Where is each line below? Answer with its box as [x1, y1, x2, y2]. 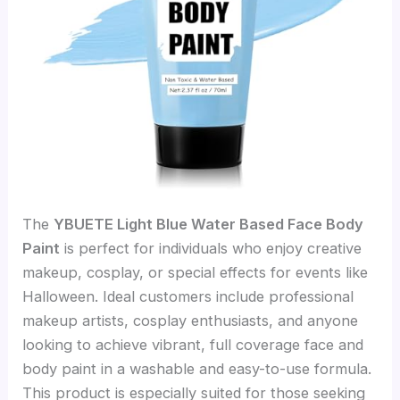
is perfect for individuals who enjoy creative [60, 239, 362, 257]
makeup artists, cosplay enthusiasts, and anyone [22, 312, 359, 329]
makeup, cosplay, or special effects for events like [22, 263, 369, 281]
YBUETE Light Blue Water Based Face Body [54, 215, 364, 233]
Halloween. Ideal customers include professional [22, 287, 354, 305]
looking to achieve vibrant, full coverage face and [22, 336, 364, 354]
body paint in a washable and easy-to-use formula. [22, 360, 372, 378]
